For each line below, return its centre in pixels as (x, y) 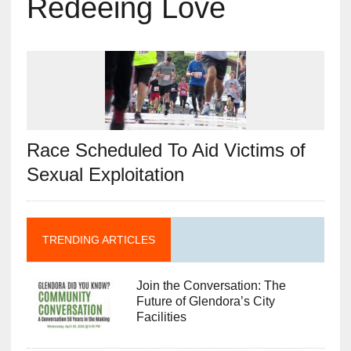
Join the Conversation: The (211, 286)
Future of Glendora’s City (205, 302)
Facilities (161, 317)
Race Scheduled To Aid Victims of (166, 150)
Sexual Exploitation (105, 175)
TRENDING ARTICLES (98, 240)
